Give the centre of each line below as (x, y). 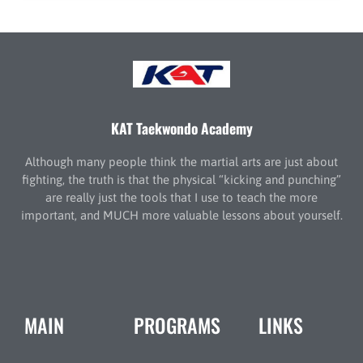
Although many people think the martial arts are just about (181, 161)
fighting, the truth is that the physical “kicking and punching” (181, 179)
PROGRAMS (177, 325)
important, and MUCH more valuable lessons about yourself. (181, 215)
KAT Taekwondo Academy (181, 128)
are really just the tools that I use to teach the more (181, 197)
